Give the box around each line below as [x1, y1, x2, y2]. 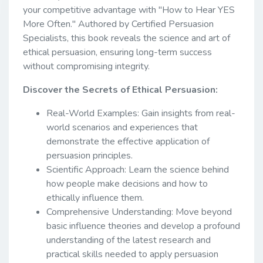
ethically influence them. [46, 191, 144, 204]
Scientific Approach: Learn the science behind [46, 163, 229, 176]
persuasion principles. [46, 149, 133, 162]
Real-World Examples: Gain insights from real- [46, 106, 235, 120]
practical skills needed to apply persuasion [46, 247, 218, 261]
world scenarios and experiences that [46, 120, 198, 134]
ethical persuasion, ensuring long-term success [23, 45, 212, 59]
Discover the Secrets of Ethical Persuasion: [23, 83, 218, 96]
